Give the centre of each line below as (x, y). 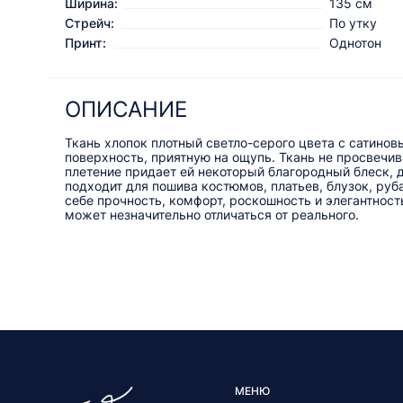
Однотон (355, 43)
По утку (353, 23)
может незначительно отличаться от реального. (212, 215)
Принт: (85, 43)
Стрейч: (90, 23)
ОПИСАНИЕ (126, 110)
